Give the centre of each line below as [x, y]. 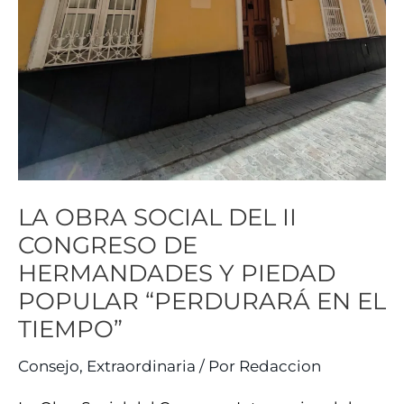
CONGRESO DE [108, 245]
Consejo [49, 366]
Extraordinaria [141, 366]
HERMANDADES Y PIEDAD [177, 273]
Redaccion [280, 366]
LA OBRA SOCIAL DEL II [157, 217]
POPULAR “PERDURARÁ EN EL [202, 301]
